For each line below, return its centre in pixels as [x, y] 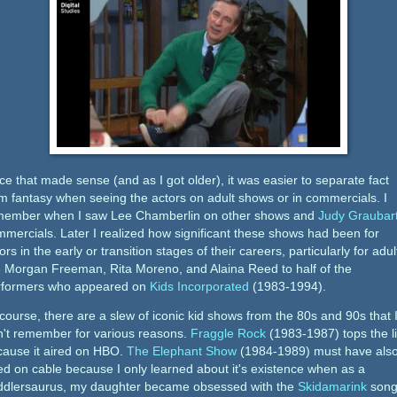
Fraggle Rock [228, 334]
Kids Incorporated [199, 286]
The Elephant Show [182, 352]
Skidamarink [332, 387]
